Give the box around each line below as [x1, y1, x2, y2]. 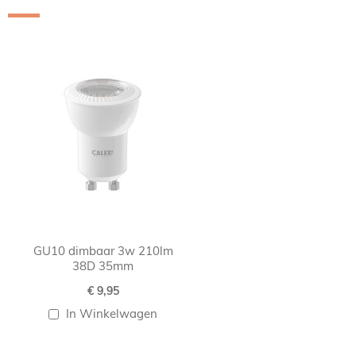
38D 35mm [72, 257, 133, 273]
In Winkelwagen [66, 305, 158, 321]
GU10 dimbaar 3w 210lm [33, 242, 173, 258]
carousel [31, 42, 77, 58]
